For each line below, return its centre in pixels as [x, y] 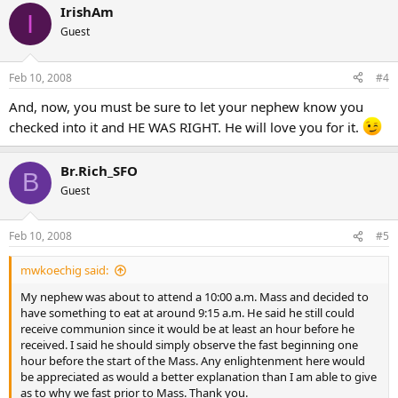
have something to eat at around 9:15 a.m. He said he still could [187, 313]
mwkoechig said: [64, 270]
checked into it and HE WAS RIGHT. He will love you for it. [186, 127]
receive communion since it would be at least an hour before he [187, 329]
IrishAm [87, 12]
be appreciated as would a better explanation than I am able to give [199, 377]
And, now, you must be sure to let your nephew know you [186, 106]
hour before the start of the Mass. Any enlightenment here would [193, 361]
